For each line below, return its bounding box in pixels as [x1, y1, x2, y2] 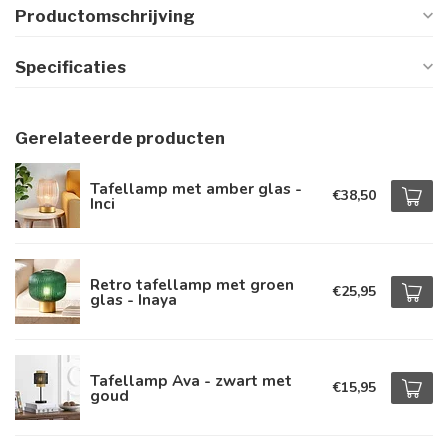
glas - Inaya [90, 288, 177, 310]
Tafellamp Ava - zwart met [90, 369, 292, 391]
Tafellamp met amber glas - [90, 177, 302, 199]
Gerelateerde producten [15, 128, 225, 148]
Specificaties [15, 57, 126, 77]
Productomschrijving [15, 6, 195, 26]
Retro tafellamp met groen [90, 273, 294, 295]
